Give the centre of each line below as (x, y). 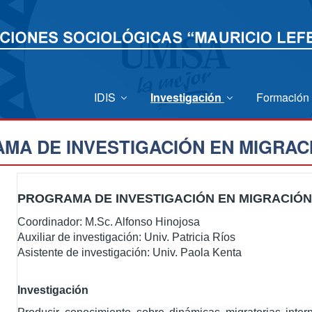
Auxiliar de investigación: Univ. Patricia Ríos (127, 237)
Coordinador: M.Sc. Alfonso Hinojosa (109, 222)
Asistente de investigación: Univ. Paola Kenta (130, 252)
